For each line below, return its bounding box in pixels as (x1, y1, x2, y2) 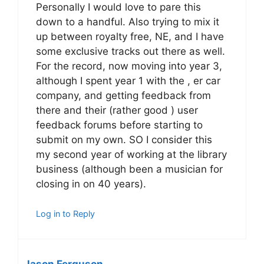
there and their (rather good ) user (36, 104, 198, 116)
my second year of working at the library (36, 148, 227, 160)
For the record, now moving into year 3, (36, 60, 222, 72)
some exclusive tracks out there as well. (36, 45, 225, 57)
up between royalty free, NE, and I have (36, 30, 224, 42)
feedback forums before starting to (36, 118, 203, 131)
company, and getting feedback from (36, 89, 211, 101)
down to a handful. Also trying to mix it (36, 15, 219, 28)
